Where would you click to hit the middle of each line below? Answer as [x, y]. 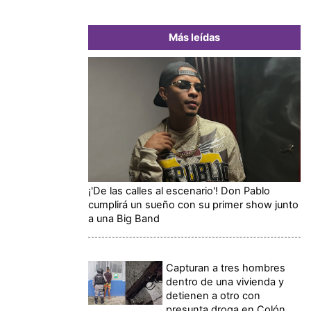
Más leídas [194, 37]
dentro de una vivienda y [225, 281]
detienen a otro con [213, 295]
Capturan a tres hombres [226, 268]
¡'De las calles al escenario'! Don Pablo [179, 191]
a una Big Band [124, 218]
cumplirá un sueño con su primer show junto [193, 204]
